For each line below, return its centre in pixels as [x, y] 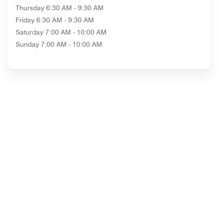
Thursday [30, 8]
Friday [25, 20]
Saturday [29, 32]
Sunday [27, 44]
